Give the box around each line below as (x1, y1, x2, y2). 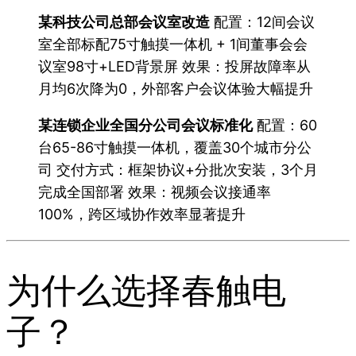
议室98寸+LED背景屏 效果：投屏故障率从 (38, 57, 311, 75)
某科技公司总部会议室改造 (38, 13, 210, 30)
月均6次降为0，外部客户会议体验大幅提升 (38, 79, 313, 97)
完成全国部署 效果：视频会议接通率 (38, 183, 271, 200)
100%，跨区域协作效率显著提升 (38, 205, 246, 222)
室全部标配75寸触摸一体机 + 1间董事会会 (38, 35, 308, 52)
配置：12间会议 (210, 13, 315, 30)
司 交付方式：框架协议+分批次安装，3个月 (38, 161, 318, 178)
